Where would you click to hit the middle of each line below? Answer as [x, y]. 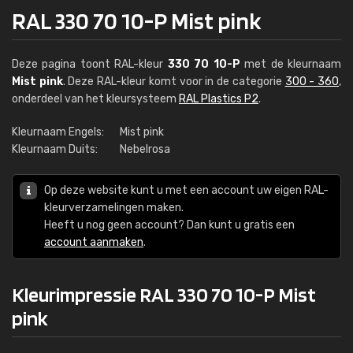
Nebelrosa [145, 149]
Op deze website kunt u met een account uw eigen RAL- [186, 190]
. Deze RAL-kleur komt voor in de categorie [174, 82]
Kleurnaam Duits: [55, 149]
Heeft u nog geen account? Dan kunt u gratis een [169, 225]
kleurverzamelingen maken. [114, 208]
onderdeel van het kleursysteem [95, 99]
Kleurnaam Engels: [58, 132]
